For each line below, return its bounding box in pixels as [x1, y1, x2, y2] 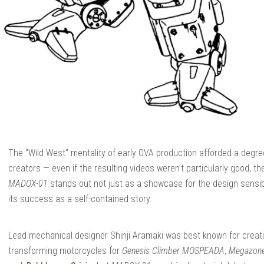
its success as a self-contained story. [8, 193, 152, 204]
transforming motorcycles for [8, 245, 122, 256]
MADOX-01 [8, 177, 48, 189]
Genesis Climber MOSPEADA [122, 245, 225, 256]
